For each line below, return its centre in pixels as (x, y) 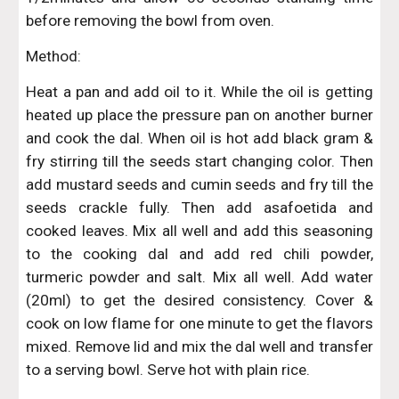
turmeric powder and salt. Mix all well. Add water (199, 277)
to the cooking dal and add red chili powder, (199, 254)
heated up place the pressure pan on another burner (199, 115)
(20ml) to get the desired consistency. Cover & (199, 300)
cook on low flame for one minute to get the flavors (199, 323)
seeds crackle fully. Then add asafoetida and (199, 208)
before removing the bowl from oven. (151, 20)
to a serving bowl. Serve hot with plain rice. (168, 370)
